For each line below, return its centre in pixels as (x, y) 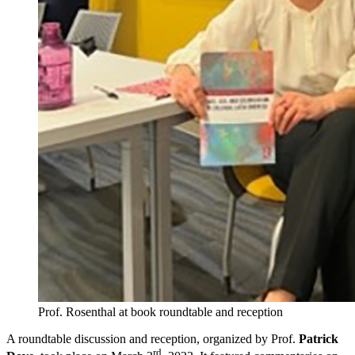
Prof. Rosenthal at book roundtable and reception (160, 311)
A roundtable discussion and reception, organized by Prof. (153, 338)
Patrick (319, 338)
